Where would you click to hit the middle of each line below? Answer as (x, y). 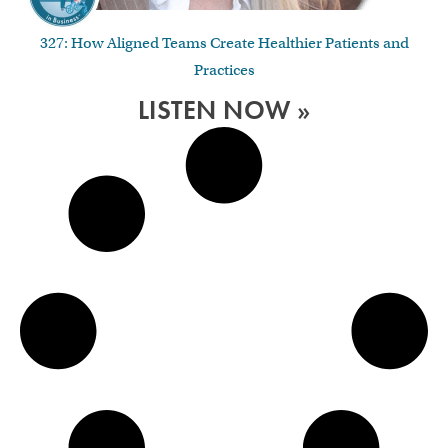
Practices (224, 69)
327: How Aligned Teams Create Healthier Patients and (224, 42)
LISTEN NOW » (224, 110)
